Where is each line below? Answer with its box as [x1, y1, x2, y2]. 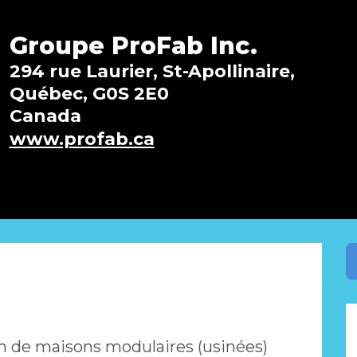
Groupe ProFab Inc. [9, 31, 257, 61]
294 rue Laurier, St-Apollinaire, [9, 61, 295, 83]
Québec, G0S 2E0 [9, 83, 169, 105]
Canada [9, 105, 81, 127]
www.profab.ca [9, 128, 155, 151]
